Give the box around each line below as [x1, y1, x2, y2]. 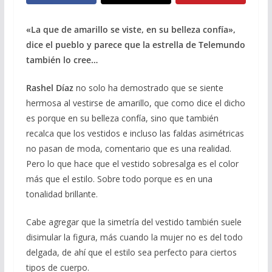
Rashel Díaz [25, 81, 73, 93]
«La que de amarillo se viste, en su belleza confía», [25, 23, 236, 35]
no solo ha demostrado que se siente [73, 81, 223, 93]
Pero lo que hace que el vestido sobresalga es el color [25, 157, 239, 169]
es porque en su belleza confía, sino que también [25, 112, 219, 124]
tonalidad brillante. [25, 188, 98, 200]
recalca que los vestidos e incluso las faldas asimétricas [25, 127, 244, 139]
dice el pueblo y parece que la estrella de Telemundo [25, 38, 245, 50]
